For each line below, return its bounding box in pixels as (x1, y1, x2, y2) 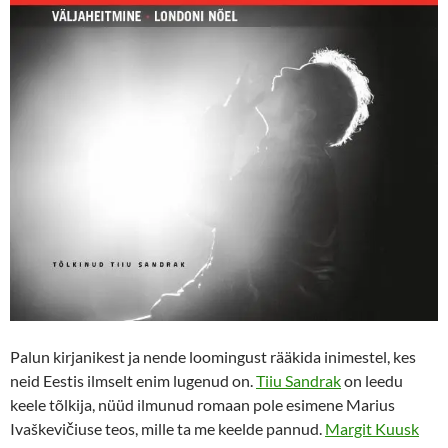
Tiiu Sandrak (256, 370, 341, 390)
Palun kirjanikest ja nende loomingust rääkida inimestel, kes (10, 346, 416, 366)
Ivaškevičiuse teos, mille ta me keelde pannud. (10, 418, 325, 438)
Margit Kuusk (325, 418, 419, 438)
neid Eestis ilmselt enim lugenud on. (10, 370, 256, 390)
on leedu (341, 370, 403, 390)
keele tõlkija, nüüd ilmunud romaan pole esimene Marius (10, 394, 395, 414)
